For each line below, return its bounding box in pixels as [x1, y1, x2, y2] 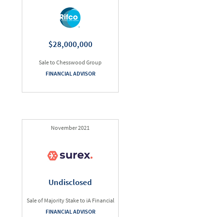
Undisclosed [48, 177, 92, 187]
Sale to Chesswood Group [39, 59, 102, 66]
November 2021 [51, 124, 90, 131]
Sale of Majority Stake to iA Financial [26, 197, 114, 204]
